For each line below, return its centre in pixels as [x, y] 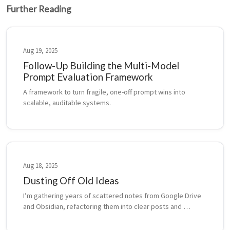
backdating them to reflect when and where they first [105, 217]
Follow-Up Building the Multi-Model [101, 66]
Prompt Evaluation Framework [88, 77]
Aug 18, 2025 [40, 166]
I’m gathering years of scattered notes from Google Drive [112, 196]
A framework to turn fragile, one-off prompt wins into [104, 92]
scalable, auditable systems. [67, 103]
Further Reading [39, 9]
